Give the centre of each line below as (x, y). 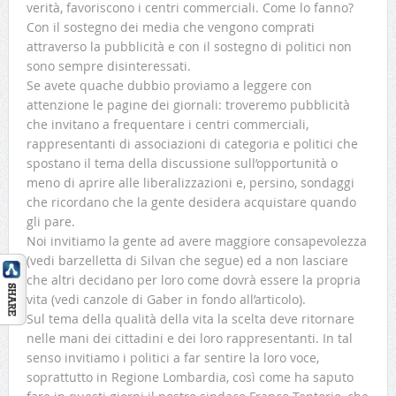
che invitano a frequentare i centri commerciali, (167, 125)
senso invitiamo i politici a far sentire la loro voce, (172, 358)
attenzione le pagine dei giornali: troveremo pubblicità (188, 105)
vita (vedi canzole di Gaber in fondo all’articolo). (166, 300)
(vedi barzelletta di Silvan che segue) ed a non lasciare (187, 261)
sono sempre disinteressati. (108, 66)
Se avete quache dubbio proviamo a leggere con (169, 86)
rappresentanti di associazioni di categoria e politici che (192, 144)
